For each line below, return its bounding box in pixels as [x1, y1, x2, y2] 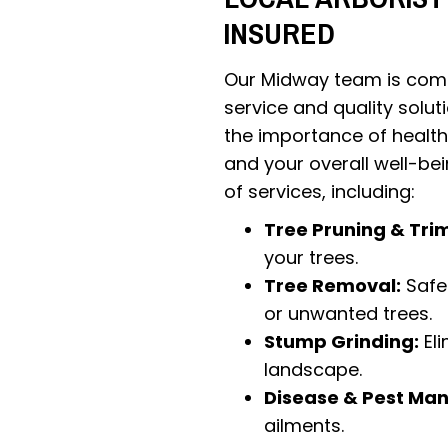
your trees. [264, 244, 358, 270]
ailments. [264, 412, 344, 438]
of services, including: [224, 178, 415, 204]
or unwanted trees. [264, 300, 432, 326]
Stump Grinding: [264, 328, 419, 354]
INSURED [224, 12, 335, 53]
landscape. [264, 356, 362, 382]
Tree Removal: [264, 272, 401, 298]
